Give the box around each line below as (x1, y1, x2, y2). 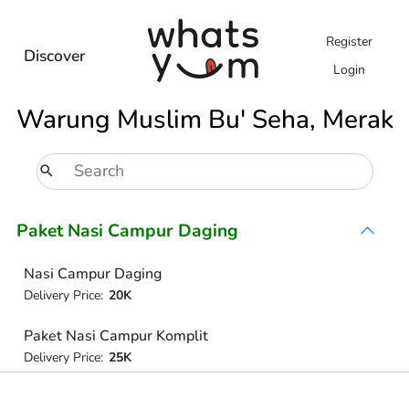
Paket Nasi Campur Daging (16, 218, 238, 243)
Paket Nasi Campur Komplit (23, 326, 208, 346)
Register (325, 32, 372, 50)
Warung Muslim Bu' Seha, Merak (16, 102, 393, 137)
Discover (23, 44, 86, 67)
